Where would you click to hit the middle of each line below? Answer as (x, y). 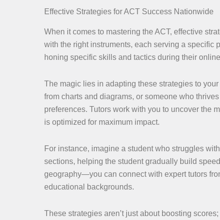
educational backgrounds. (89, 187)
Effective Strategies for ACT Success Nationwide (129, 11)
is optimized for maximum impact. (102, 122)
